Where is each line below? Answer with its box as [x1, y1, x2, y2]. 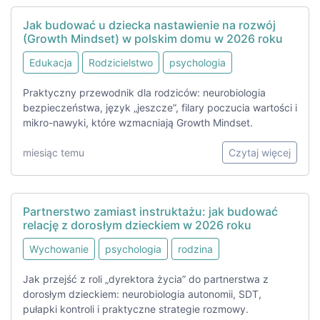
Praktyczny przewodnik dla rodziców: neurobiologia [23, 86, 266, 99]
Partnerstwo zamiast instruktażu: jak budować [23, 204, 278, 219]
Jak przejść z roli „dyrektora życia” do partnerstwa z [23, 273, 269, 286]
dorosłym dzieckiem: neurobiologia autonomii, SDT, [23, 288, 261, 301]
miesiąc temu [23, 146, 84, 159]
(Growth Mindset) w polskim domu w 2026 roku [23, 31, 283, 46]
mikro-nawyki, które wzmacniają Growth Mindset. [23, 116, 253, 129]
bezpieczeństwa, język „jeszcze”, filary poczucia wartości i [23, 101, 297, 114]
